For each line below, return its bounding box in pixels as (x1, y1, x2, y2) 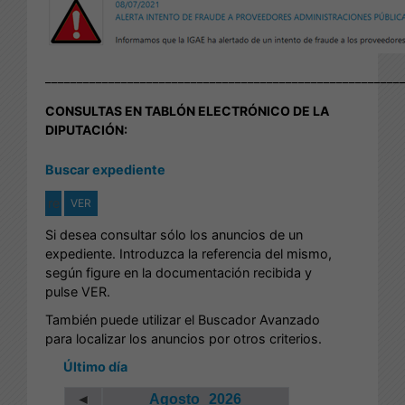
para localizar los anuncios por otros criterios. (45, 330, 322, 346)
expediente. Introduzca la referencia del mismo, (45, 245, 332, 261)
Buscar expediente (45, 161, 165, 177)
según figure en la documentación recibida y (45, 264, 312, 280)
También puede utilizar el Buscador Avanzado (45, 311, 320, 327)
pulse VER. (45, 283, 110, 299)
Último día (63, 358, 127, 374)
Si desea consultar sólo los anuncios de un (45, 226, 303, 242)
